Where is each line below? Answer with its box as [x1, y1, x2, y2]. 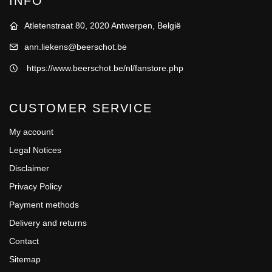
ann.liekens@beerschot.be [24, 41, 127, 52]
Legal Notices [9, 144, 61, 155]
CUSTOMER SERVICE [9, 101, 153, 115]
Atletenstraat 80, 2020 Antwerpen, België [24, 20, 181, 30]
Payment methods [9, 199, 79, 209]
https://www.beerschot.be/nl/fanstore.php [24, 63, 183, 73]
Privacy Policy [9, 181, 62, 191]
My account [9, 126, 53, 137]
